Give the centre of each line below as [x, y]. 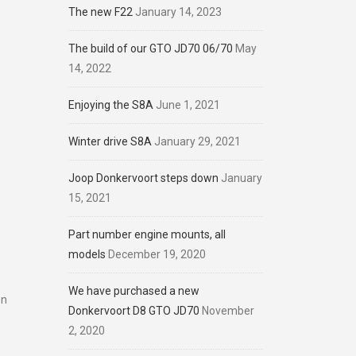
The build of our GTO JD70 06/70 [151, 48]
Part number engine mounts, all [147, 234]
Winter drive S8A [110, 141]
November [228, 311]
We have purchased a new [134, 291]
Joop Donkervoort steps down [143, 178]
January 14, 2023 [178, 12]
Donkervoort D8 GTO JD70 [134, 311]
